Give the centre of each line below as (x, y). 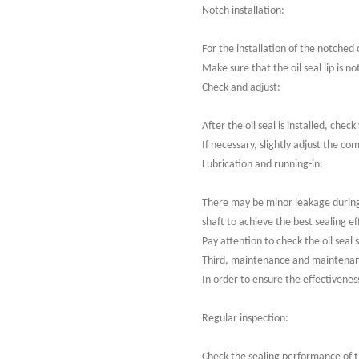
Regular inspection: (245, 319)
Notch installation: (243, 11)
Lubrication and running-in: (262, 165)
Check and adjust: (241, 88)
